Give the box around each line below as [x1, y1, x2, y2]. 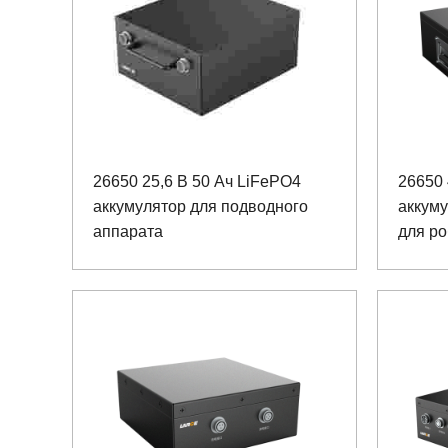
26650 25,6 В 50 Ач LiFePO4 [93, 172, 301, 190]
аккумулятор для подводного [93, 197, 308, 215]
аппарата [93, 222, 163, 240]
